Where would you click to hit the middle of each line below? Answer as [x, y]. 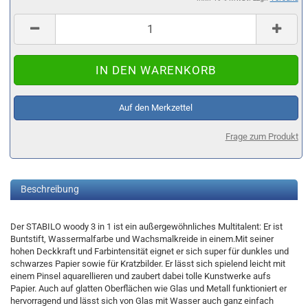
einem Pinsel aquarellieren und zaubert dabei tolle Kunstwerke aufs [141, 276]
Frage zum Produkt [262, 136]
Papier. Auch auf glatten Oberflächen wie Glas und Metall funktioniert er [148, 288]
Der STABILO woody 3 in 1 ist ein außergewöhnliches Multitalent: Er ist [146, 227]
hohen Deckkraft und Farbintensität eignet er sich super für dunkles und [150, 251]
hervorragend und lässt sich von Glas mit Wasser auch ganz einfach [142, 301]
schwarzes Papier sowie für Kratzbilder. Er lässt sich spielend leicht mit [148, 264]
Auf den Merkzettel [156, 107]
